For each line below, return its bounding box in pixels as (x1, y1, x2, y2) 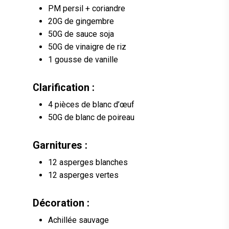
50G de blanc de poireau (48, 112, 136, 123)
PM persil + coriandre (48, 4, 127, 14)
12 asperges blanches (48, 157, 130, 168)
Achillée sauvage (48, 215, 109, 225)
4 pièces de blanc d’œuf (48, 100, 136, 110)
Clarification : (33, 82, 95, 94)
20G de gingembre (48, 16, 116, 27)
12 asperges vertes (48, 170, 121, 180)
